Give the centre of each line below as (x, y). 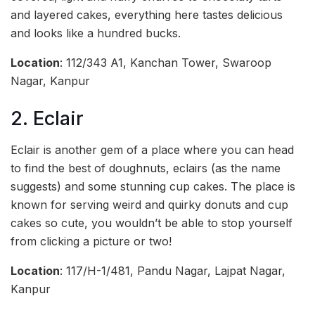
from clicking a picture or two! (91, 242)
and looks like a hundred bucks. (96, 33)
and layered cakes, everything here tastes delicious (147, 15)
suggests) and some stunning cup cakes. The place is (153, 187)
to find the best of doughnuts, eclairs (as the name (146, 168)
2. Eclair (47, 118)
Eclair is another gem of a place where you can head (152, 150)
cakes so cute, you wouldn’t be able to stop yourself (152, 223)
